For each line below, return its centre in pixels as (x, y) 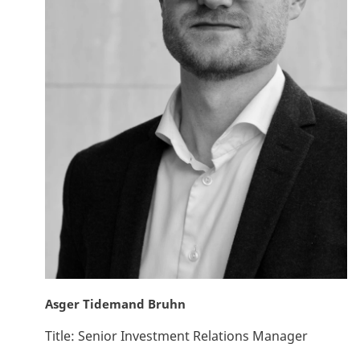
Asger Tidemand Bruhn (115, 303)
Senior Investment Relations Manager (191, 335)
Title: (60, 335)
